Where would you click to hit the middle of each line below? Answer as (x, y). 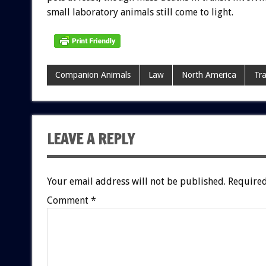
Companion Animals (93, 75)
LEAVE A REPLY (91, 139)
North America (209, 75)
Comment (69, 201)
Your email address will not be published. (136, 182)
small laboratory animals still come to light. (140, 12)
